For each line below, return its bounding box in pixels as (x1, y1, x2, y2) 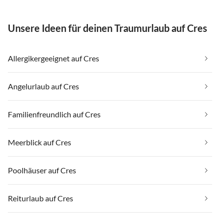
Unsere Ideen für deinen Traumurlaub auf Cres (8, 22, 207, 34)
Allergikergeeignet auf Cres (8, 53, 99, 63)
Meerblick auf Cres (8, 137, 71, 147)
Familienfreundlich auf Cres (8, 109, 101, 119)
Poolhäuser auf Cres (8, 165, 76, 175)
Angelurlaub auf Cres (8, 81, 79, 91)
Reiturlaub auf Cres (8, 193, 73, 203)
